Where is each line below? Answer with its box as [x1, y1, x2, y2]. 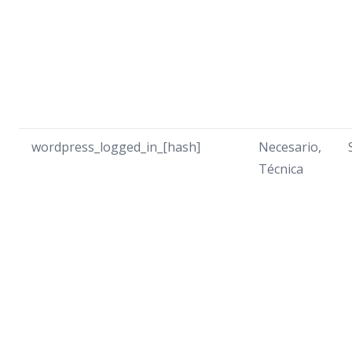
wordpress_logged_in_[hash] [31, 138, 200, 156]
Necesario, [258, 138, 321, 156]
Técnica [258, 160, 303, 178]
